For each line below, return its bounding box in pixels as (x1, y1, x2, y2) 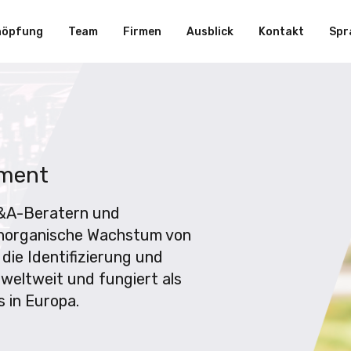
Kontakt (259, 24, 304, 38)
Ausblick (186, 24, 233, 38)
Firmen (123, 24, 161, 38)
